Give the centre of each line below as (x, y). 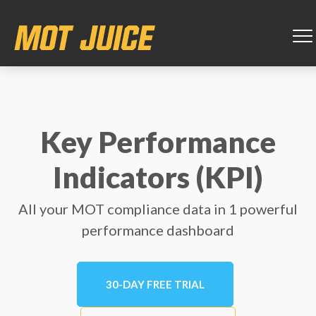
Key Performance (158, 142)
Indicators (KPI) (158, 177)
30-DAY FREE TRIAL (155, 284)
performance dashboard (158, 230)
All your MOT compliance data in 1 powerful (158, 209)
